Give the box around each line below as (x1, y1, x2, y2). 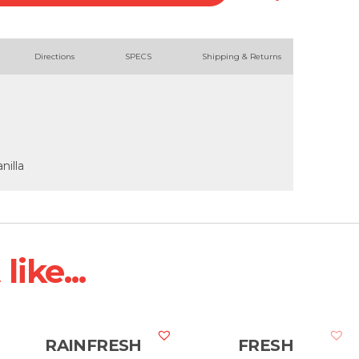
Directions (34, 51, 75, 62)
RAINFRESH (45, 336, 142, 355)
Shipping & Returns (202, 51, 281, 62)
